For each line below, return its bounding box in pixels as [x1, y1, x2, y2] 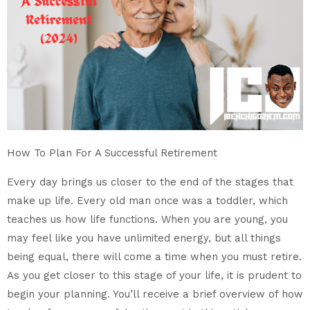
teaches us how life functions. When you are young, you [7, 212, 288, 226]
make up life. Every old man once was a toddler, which [7, 194, 288, 207]
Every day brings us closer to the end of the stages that [7, 175, 293, 188]
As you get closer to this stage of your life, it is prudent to [7, 268, 302, 282]
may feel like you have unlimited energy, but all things [7, 231, 281, 244]
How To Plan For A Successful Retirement [7, 147, 217, 160]
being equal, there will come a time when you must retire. [7, 250, 302, 263]
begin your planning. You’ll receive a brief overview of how [7, 287, 303, 300]
